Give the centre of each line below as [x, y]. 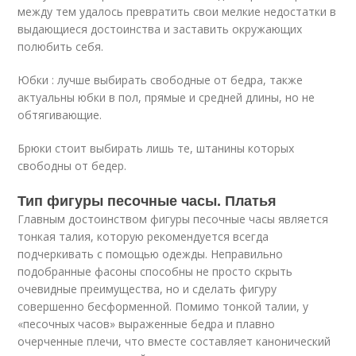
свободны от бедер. [72, 166]
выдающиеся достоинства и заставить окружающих [160, 29]
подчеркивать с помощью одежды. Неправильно [151, 254]
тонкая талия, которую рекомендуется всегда [143, 236]
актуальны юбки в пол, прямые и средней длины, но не [166, 97]
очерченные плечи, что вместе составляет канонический [174, 341]
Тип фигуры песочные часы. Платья [147, 200]
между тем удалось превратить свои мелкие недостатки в [177, 12]
